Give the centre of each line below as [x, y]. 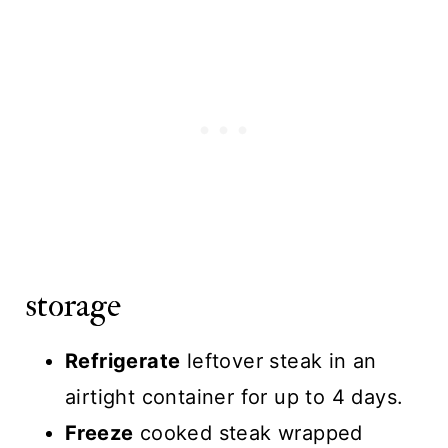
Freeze [99, 433]
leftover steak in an [278, 361]
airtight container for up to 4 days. [234, 397]
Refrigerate [122, 361]
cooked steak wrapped [248, 433]
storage [72, 306]
